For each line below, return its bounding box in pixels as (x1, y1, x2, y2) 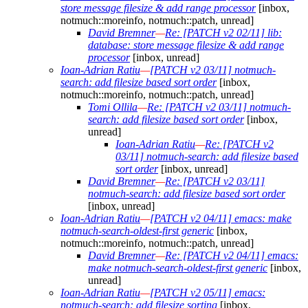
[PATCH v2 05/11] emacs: (150, 287, 265, 299)
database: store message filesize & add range (88, 39, 284, 52)
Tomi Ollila (88, 101, 137, 113)
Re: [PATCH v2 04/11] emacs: (165, 250, 298, 262)
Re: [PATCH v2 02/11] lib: (165, 27, 282, 39)
